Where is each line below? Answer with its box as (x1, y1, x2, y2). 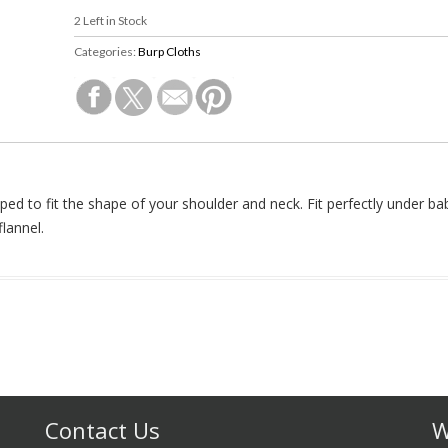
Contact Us (45, 415, 161, 445)
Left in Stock (80, 13, 147, 28)
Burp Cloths (137, 44, 201, 59)
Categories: (73, 44, 138, 59)
